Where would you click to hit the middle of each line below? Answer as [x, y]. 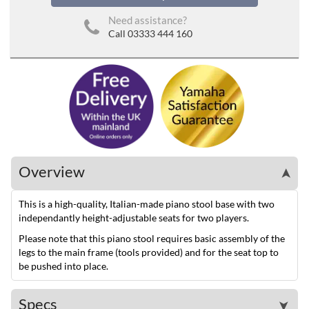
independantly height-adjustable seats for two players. [134, 218]
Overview [52, 172]
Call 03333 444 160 [150, 34]
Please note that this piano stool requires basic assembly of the [152, 239]
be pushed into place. [63, 266]
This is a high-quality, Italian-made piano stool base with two [147, 204]
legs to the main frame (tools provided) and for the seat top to [149, 252]
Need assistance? [148, 20]
